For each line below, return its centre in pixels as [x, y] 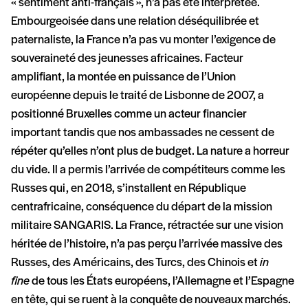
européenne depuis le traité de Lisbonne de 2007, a [137, 96]
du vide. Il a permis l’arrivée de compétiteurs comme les [148, 170]
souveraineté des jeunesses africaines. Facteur [127, 59]
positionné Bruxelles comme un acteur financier [129, 115]
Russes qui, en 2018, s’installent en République [129, 189]
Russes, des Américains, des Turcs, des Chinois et [135, 263]
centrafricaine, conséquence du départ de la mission [142, 208]
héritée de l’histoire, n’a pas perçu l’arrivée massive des [147, 245]
